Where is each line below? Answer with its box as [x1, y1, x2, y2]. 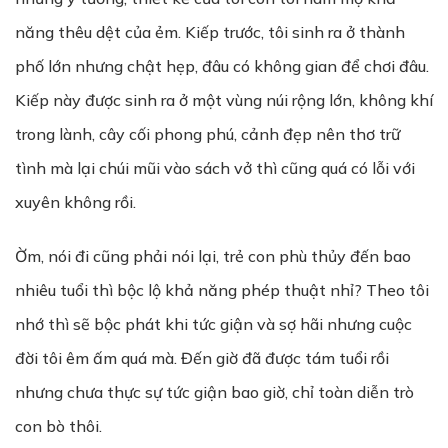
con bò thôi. [15, 416, 102, 436]
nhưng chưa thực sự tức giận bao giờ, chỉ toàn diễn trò [15, 382, 414, 402]
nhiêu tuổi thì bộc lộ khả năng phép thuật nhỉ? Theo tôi [15, 280, 429, 300]
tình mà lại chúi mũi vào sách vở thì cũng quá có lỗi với [15, 158, 415, 178]
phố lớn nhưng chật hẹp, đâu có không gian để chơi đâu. [15, 56, 429, 76]
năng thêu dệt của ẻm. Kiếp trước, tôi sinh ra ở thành [15, 22, 405, 42]
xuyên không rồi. [15, 192, 136, 212]
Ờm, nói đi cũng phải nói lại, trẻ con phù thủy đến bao [15, 246, 411, 266]
